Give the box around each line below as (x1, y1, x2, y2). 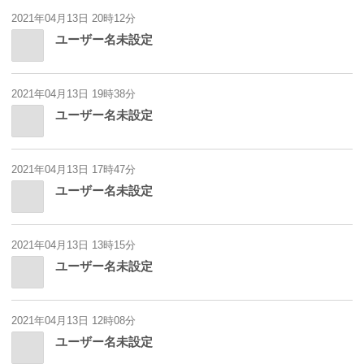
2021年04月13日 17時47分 (11, 163, 136, 176)
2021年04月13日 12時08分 (11, 314, 136, 327)
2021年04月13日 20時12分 (11, 12, 136, 25)
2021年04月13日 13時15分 (11, 239, 136, 252)
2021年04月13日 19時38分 (11, 88, 136, 101)
